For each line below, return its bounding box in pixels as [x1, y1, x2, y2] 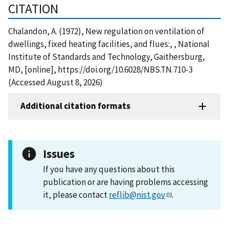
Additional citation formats [20, 100, 130, 112]
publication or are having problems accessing [43, 176, 208, 188]
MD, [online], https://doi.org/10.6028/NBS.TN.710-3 [8, 63, 193, 75]
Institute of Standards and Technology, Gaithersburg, [8, 51, 205, 62]
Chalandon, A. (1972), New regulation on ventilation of [8, 25, 204, 37]
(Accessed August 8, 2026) [8, 76, 103, 88]
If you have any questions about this [43, 163, 175, 175]
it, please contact [43, 189, 109, 200]
